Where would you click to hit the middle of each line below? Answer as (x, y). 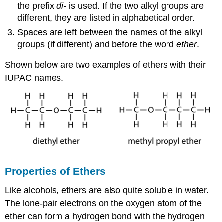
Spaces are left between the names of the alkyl (110, 32)
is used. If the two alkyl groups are (135, 6)
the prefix (37, 6)
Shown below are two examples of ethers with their (106, 65)
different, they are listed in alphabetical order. (106, 18)
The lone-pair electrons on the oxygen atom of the (104, 203)
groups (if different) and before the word (97, 44)
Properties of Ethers (55, 171)
